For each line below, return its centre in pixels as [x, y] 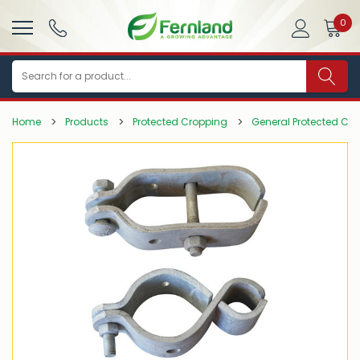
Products [87, 121]
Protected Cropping [180, 121]
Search [30, 69]
